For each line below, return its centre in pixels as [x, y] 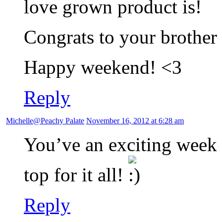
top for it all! [76, 175]
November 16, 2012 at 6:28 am [135, 121]
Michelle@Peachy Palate [45, 121]
